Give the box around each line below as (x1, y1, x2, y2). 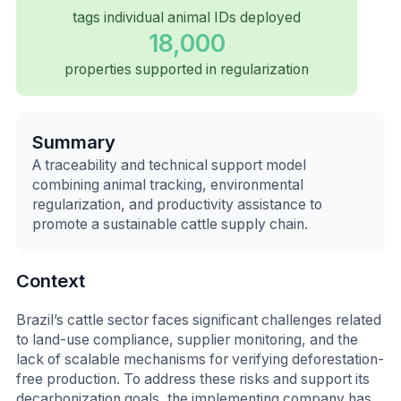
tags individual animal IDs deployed (73, 8, 301, 26)
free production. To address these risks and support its (16, 370, 370, 388)
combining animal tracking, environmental (32, 175, 303, 193)
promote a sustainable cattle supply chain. (32, 215, 308, 233)
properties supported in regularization (64, 60, 309, 78)
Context (16, 269, 85, 292)
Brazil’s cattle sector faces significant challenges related (16, 311, 381, 328)
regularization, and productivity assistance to (32, 195, 322, 213)
